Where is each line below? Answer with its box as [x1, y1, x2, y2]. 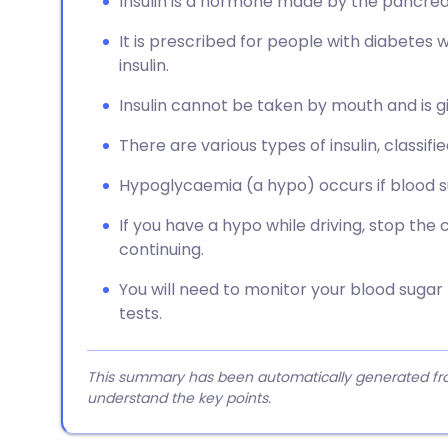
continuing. [119, 238, 204, 261]
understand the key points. [87, 388, 271, 408]
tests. [119, 302, 162, 325]
